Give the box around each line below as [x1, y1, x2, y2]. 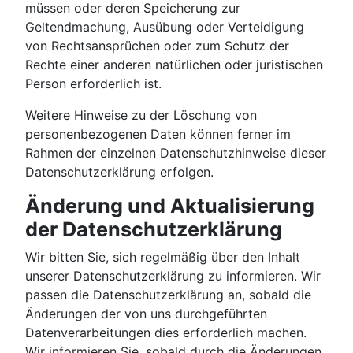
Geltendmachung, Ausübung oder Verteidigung [25, 19, 304, 35]
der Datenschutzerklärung [25, 217, 282, 242]
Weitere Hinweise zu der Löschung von [25, 107, 257, 124]
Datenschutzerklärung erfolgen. [25, 164, 214, 180]
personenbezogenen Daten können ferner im [25, 126, 291, 143]
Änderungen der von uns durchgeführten [25, 306, 267, 322]
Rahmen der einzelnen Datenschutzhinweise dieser [25, 145, 326, 162]
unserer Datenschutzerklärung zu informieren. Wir [25, 268, 321, 284]
